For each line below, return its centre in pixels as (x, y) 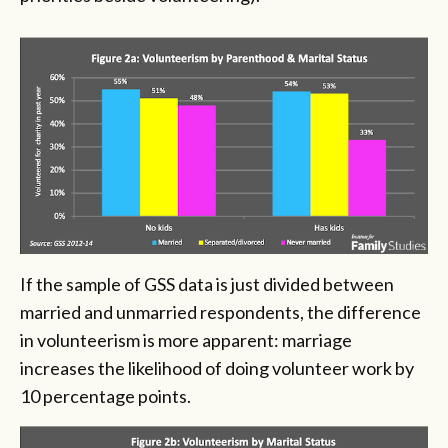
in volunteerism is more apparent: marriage (186, 339)
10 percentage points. (105, 395)
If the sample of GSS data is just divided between (207, 283)
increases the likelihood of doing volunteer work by (217, 367)
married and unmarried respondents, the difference (220, 311)
